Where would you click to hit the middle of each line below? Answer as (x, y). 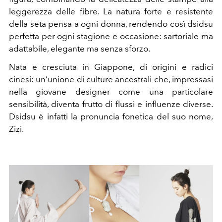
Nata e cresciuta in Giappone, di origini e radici (111, 67)
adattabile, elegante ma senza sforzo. (80, 49)
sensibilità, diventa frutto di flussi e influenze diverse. (111, 104)
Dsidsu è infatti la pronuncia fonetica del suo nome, (111, 117)
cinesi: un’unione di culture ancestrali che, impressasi (111, 80)
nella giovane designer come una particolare (111, 92)
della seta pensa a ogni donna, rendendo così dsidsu (111, 24)
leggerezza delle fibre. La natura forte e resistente (111, 12)
